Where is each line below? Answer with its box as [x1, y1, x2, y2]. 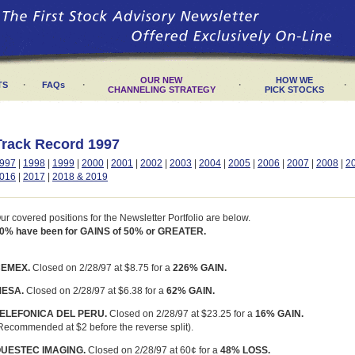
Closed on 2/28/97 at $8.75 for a [30, 261, 173, 273]
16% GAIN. [255, 307, 303, 319]
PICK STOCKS [264, 85, 324, 94]
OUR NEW [140, 75, 182, 85]
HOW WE [275, 75, 313, 85]
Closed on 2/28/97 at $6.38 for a [24, 284, 166, 296]
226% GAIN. [173, 261, 227, 273]
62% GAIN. [166, 284, 215, 296]
